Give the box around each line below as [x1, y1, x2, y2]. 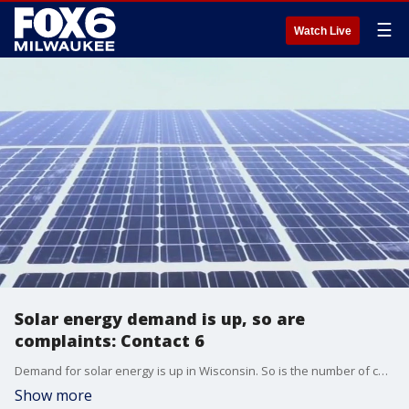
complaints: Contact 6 [15, 330, 204, 351]
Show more [15, 385, 92, 405]
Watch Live [294, 25, 351, 37]
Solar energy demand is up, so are [15, 308, 305, 330]
